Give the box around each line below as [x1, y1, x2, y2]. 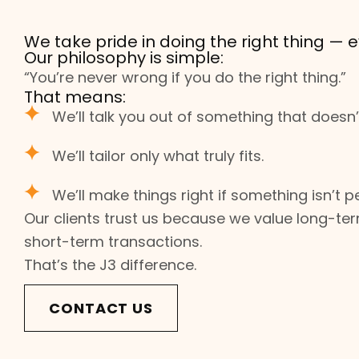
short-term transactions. [24, 232, 202, 252]
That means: [24, 86, 126, 108]
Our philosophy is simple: [24, 46, 224, 69]
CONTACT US [49, 298, 153, 318]
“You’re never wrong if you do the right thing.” [24, 67, 346, 87]
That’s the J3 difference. [24, 255, 196, 275]
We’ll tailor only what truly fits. [52, 146, 264, 166]
